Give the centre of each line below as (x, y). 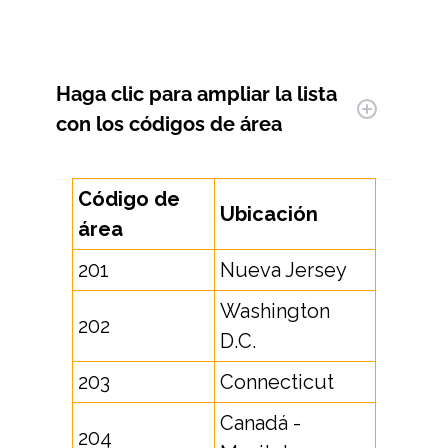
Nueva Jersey (283, 270)
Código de (129, 199)
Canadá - (260, 423)
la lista (303, 94)
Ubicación (269, 214)
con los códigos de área (169, 124)
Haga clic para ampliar (163, 94)
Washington (275, 311)
